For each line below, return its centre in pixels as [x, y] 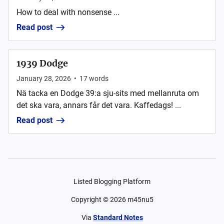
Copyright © [90, 199]
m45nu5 [140, 199]
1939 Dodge [42, 63]
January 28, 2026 [44, 78]
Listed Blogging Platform [112, 181]
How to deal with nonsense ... [68, 12]
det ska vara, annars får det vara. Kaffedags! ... [99, 105]
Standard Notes [118, 217]
